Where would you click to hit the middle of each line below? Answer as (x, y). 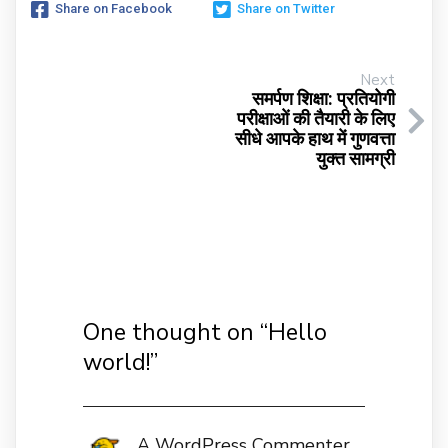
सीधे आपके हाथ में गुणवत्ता (315, 138)
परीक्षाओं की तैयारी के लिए (316, 118)
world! (116, 363)
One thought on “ (175, 333)
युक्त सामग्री (355, 158)
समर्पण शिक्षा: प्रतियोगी (323, 98)
